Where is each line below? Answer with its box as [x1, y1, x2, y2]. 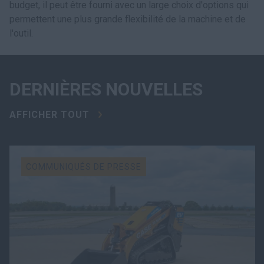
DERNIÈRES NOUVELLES [9, 79, 203, 100]
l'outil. [9, 28, 33, 39]
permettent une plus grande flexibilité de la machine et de [9, 14, 246, 25]
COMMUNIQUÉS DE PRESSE [26, 162, 141, 172]
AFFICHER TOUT [9, 109, 90, 121]
